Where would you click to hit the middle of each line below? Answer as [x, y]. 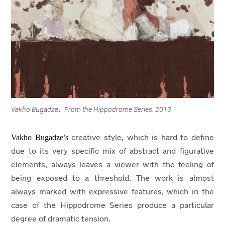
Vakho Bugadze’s [40, 137]
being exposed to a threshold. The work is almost [113, 179]
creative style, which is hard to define [141, 138]
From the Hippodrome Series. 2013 [119, 109]
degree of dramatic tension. [62, 219]
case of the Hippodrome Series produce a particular [113, 206]
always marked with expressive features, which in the [113, 192]
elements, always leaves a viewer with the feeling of [113, 165]
